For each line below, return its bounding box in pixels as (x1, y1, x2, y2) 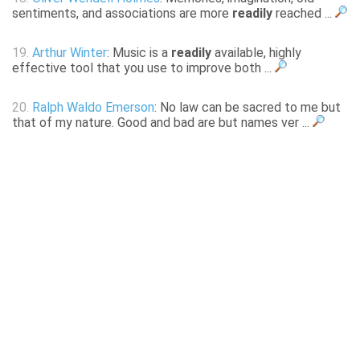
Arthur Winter (32, 45, 107, 61)
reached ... (272, 6, 335, 22)
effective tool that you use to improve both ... (12, 60, 275, 76)
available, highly (211, 45, 301, 61)
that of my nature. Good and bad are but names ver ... (12, 115, 313, 131)
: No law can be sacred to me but (154, 100, 341, 116)
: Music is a (107, 45, 171, 61)
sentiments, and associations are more (12, 6, 232, 22)
